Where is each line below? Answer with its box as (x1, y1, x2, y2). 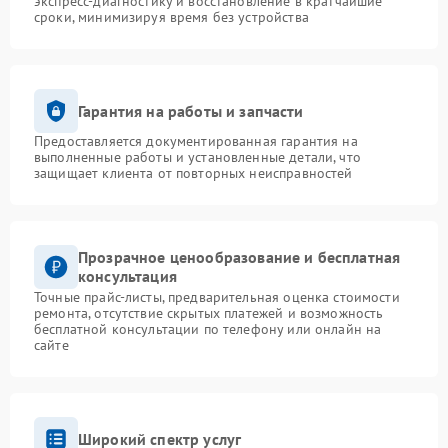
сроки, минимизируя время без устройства (34, 8, 309, 26)
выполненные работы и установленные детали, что (34, 148, 361, 166)
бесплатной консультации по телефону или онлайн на (34, 320, 382, 338)
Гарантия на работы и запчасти (78, 100, 304, 121)
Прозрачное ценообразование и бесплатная (78, 247, 401, 267)
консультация (78, 266, 177, 286)
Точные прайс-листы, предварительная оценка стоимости (34, 288, 400, 306)
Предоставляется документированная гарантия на (34, 132, 358, 150)
